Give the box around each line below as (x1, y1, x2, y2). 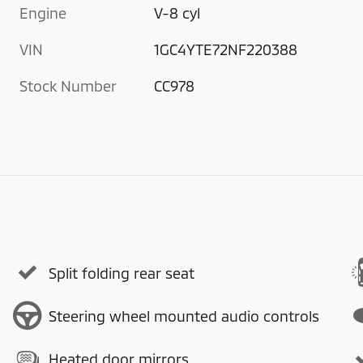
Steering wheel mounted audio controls (49, 306, 319, 325)
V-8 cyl (154, 4, 201, 23)
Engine (19, 4, 66, 23)
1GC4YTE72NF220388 (154, 41, 298, 59)
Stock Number (19, 77, 117, 96)
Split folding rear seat (49, 263, 194, 282)
